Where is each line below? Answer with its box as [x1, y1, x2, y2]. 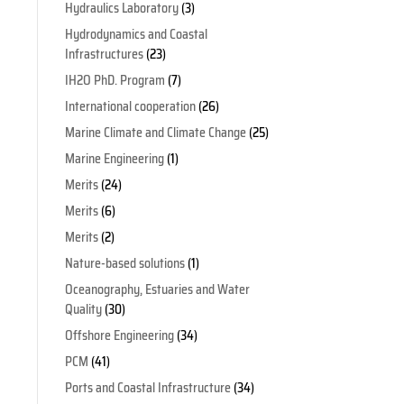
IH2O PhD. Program [64, 69, 165, 90]
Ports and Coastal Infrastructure [64, 377, 231, 398]
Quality [64, 298, 102, 319]
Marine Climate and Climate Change [64, 122, 246, 142]
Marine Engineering [64, 148, 164, 169]
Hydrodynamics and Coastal [64, 23, 207, 44]
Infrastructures [64, 43, 143, 64]
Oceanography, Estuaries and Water [64, 279, 250, 299]
